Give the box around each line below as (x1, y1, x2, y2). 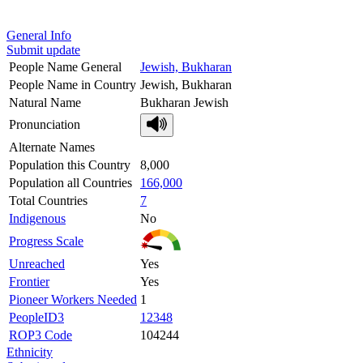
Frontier (9, 274, 49, 288)
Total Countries (9, 193, 88, 207)
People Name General (9, 59, 122, 74)
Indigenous (9, 211, 66, 225)
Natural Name (9, 95, 81, 109)
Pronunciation (9, 117, 80, 131)
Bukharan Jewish (140, 95, 228, 109)
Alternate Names (9, 139, 95, 154)
